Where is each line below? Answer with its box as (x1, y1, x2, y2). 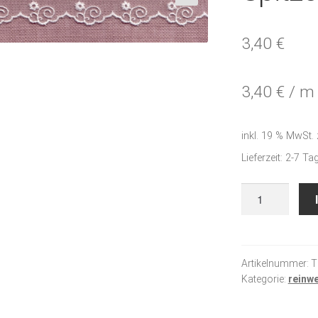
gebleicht (240, 202, 288, 216)
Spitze (240, 185, 273, 199)
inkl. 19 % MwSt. (241, 130, 314, 143)
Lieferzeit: (241, 152, 285, 165)
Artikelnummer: (241, 257, 311, 269)
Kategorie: (241, 273, 288, 285)
